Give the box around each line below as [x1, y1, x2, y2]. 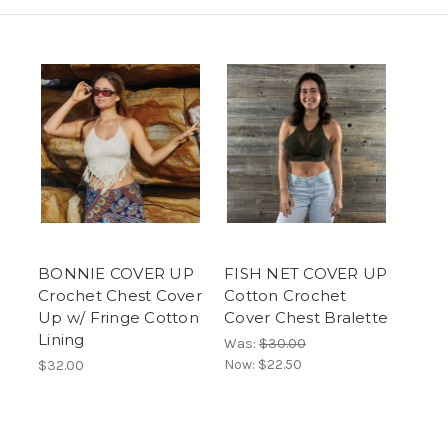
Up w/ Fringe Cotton [38, 307, 199, 327]
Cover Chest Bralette [224, 307, 388, 327]
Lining [38, 329, 85, 349]
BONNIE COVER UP [38, 263, 194, 283]
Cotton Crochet [224, 285, 347, 305]
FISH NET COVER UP [224, 263, 388, 283]
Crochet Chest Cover [38, 285, 202, 305]
